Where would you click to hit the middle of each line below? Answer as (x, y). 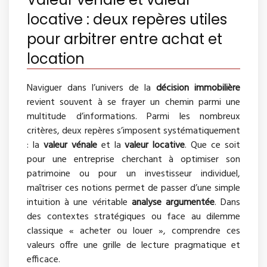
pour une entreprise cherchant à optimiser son (133, 160)
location (56, 59)
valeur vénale (70, 146)
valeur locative (155, 146)
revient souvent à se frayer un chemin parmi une (133, 103)
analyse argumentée (173, 203)
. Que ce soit (213, 146)
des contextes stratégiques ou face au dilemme (133, 217)
